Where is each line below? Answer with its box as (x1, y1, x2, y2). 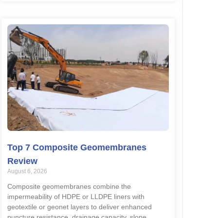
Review (7, 156, 37, 166)
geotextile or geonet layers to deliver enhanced (7, 203, 152, 211)
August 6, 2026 (7, 168, 47, 175)
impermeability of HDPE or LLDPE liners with (7, 193, 145, 201)
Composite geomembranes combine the (7, 182, 131, 191)
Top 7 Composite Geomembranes (7, 143, 146, 153)
